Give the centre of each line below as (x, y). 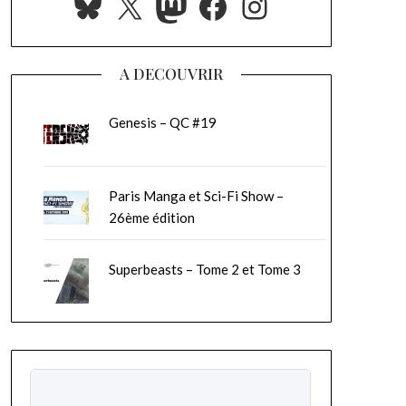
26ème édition (152, 217)
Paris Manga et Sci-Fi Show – (197, 196)
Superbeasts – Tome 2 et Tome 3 (205, 269)
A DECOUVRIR (171, 73)
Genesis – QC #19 (163, 122)
